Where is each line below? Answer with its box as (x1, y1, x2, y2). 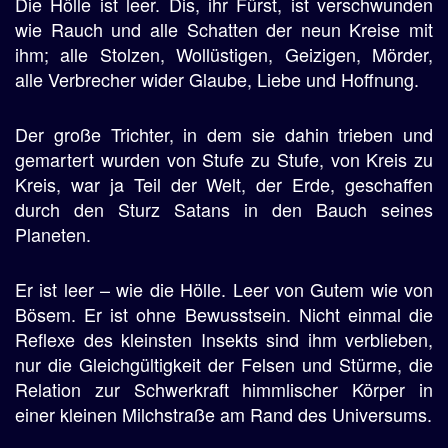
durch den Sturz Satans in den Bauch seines (15, 196, 433, 222)
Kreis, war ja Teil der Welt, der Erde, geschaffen (15, 171, 433, 197)
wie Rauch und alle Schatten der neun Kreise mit (15, 16, 433, 42)
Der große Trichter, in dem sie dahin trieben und (15, 121, 433, 147)
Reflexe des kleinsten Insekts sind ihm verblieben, (15, 326, 433, 352)
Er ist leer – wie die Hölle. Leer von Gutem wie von (15, 276, 433, 302)
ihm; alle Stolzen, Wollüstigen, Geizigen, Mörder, (15, 41, 433, 67)
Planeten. (15, 221, 91, 247)
